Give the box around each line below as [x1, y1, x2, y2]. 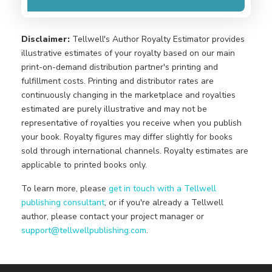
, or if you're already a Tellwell [104, 196, 223, 208]
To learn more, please [21, 182, 109, 194]
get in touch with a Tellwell [109, 182, 216, 194]
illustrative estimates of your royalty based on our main [21, 47, 235, 59]
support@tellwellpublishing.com [21, 224, 146, 236]
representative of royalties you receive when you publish [21, 117, 242, 129]
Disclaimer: [21, 33, 72, 45]
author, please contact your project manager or [21, 210, 204, 222]
